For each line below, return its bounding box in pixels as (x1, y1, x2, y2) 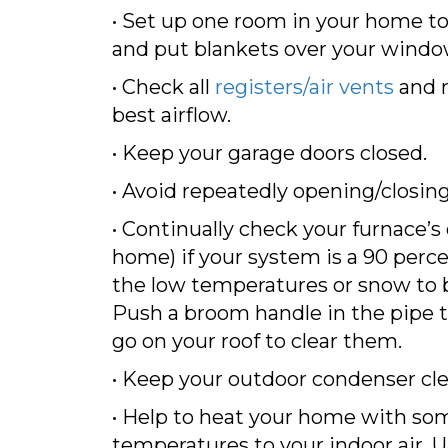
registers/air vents (215, 74, 394, 99)
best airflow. (112, 102, 231, 127)
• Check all (112, 74, 215, 99)
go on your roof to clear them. (112, 328, 402, 353)
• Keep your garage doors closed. (112, 140, 427, 165)
